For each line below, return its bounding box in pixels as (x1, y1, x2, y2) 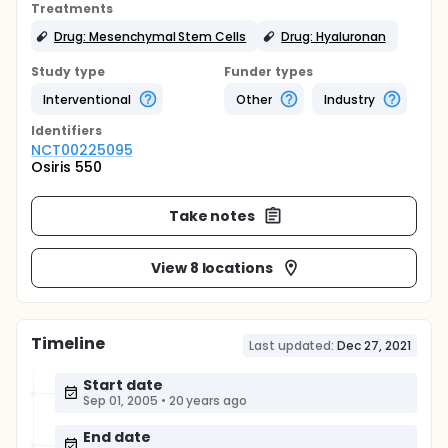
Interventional (43, 90, 131, 108)
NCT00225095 (31, 140, 133, 160)
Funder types (224, 63, 313, 80)
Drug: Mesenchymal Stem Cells (54, 27, 247, 45)
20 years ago (168, 392, 248, 409)
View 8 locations (150, 257, 274, 278)
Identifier (31, 122, 95, 139)
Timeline (31, 332, 105, 355)
